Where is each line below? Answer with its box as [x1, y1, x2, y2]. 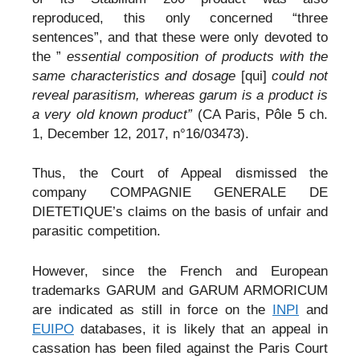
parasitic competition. [32, 223, 161, 239]
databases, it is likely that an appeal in [74, 321, 328, 337]
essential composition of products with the [67, 48, 329, 64]
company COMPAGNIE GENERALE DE [32, 185, 328, 201]
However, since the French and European [32, 263, 328, 279]
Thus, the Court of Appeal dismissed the [32, 166, 328, 182]
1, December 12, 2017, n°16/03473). [32, 125, 249, 141]
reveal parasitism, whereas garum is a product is [32, 87, 328, 103]
